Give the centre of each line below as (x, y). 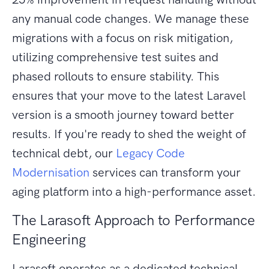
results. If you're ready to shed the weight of (129, 134)
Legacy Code (150, 153)
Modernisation (51, 173)
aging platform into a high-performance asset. (134, 192)
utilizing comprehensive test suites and (115, 57)
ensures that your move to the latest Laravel (129, 96)
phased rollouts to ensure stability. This (116, 77)
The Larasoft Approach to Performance (134, 220)
